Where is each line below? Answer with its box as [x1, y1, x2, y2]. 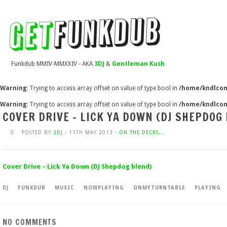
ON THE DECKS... [119, 130, 165, 135]
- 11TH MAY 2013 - [63, 130, 119, 135]
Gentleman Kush [112, 60, 165, 67]
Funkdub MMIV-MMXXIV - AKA [11, 60, 94, 67]
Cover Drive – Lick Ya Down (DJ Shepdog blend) [3, 163, 152, 170]
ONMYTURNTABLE [133, 185, 185, 191]
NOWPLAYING [84, 185, 124, 191]
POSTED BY [22, 130, 53, 135]
